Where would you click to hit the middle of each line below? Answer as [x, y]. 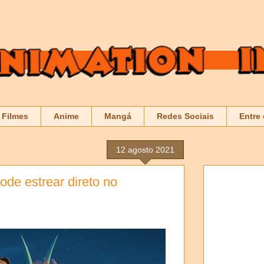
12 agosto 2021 [145, 149]
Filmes [15, 116]
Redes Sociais [185, 116]
